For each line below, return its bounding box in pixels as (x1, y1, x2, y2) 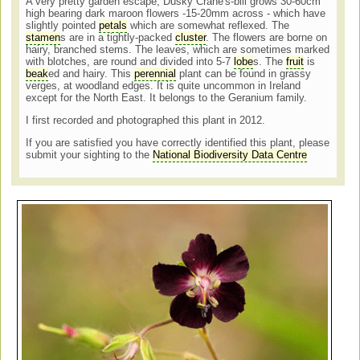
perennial (134, 67, 177, 80)
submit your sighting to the (26, 149, 153, 162)
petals (99, 19, 128, 32)
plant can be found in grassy (176, 67, 312, 80)
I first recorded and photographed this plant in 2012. (26, 114, 269, 127)
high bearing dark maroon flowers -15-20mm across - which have (26, 7, 326, 20)
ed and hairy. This (48, 67, 135, 80)
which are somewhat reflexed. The (127, 19, 290, 32)
